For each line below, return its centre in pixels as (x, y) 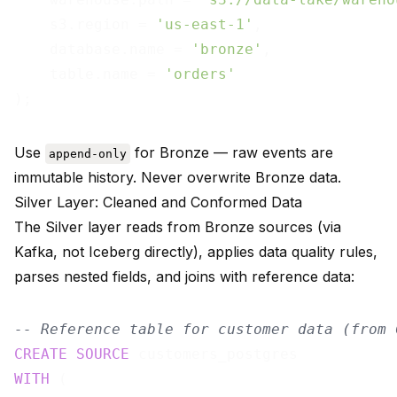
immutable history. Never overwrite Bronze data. (178, 178)
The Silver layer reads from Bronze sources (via (178, 227)
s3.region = (85, 25)
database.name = (103, 50)
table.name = (90, 74)
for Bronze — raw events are (232, 153)
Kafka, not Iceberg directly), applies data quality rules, (196, 252)
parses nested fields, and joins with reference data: (184, 277)
